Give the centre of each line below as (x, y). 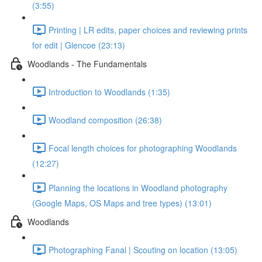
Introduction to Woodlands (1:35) (109, 92)
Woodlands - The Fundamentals (87, 63)
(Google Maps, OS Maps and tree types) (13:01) (122, 203)
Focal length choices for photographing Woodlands (143, 148)
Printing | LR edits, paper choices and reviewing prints (148, 30)
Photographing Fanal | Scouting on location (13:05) (143, 249)
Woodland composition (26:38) (105, 120)
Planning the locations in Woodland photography (138, 187)
